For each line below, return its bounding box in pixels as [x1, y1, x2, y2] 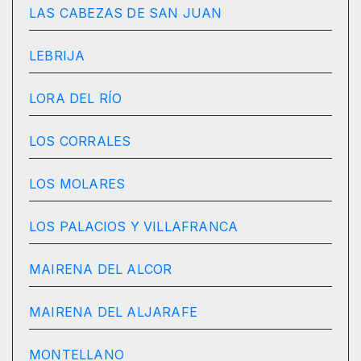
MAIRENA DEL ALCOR [29, 261, 172, 278]
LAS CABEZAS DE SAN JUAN [29, 5, 222, 22]
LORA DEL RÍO [29, 90, 122, 107]
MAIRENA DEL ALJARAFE [29, 304, 197, 321]
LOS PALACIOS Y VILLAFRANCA [29, 218, 239, 235]
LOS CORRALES [29, 133, 131, 150]
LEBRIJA [29, 48, 85, 64]
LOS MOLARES [29, 176, 126, 193]
